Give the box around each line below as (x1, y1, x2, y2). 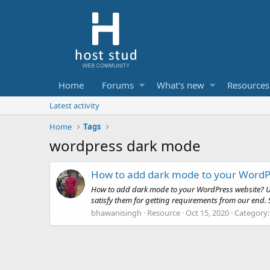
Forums (102, 79, 134, 91)
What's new (156, 79, 204, 91)
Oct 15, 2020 (186, 207, 229, 218)
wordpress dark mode (49, 136, 201, 155)
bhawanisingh (91, 207, 142, 218)
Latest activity (49, 100, 99, 111)
